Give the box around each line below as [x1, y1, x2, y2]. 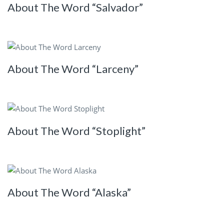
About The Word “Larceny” [7, 62, 138, 76]
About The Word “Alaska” [7, 185, 131, 199]
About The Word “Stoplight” [7, 123, 145, 137]
